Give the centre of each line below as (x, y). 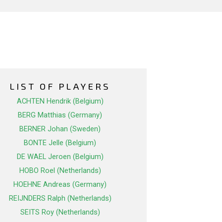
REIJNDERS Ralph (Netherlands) (60, 198)
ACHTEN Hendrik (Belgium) (60, 101)
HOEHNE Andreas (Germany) (60, 185)
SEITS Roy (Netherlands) (60, 212)
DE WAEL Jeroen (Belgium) (60, 157)
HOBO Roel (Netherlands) (60, 171)
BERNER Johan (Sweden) (60, 129)
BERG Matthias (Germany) (60, 115)
